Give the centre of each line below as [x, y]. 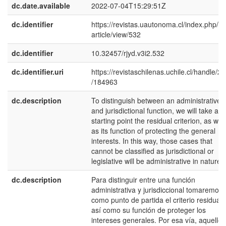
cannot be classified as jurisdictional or [153, 151]
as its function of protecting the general [153, 131]
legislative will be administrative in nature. [157, 161]
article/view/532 [116, 34]
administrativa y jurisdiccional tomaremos [157, 190]
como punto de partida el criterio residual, [158, 200]
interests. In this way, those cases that [152, 141]
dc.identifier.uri [38, 72]
